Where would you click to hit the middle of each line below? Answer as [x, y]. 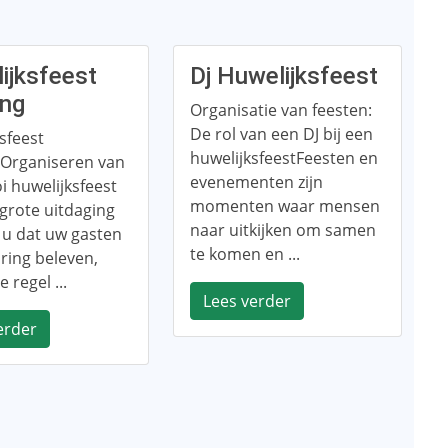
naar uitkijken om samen [282, 230]
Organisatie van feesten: [280, 110]
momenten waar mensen [284, 206]
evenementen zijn [256, 182]
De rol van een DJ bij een [281, 134]
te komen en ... [244, 254]
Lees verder [246, 301]
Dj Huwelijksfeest [283, 76]
